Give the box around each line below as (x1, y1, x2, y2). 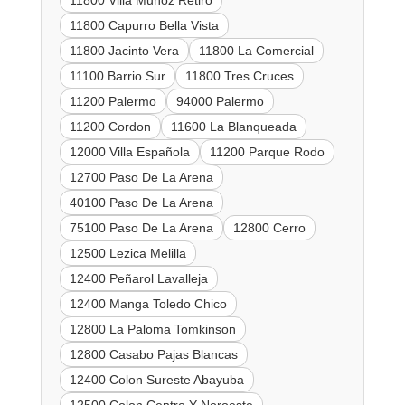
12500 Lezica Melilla (69, 245, 186, 260)
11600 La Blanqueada (170, 118, 297, 134)
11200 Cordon (69, 118, 151, 134)
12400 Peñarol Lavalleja (69, 270, 208, 286)
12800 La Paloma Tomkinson (69, 321, 236, 336)
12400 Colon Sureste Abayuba (69, 372, 244, 387)
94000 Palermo (175, 93, 264, 108)
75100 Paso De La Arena (69, 220, 213, 235)
